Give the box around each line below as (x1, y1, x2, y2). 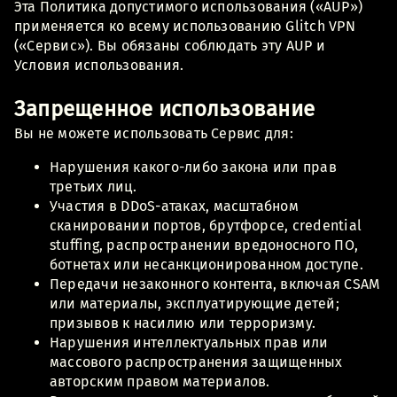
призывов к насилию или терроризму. (50, 314, 316, 331)
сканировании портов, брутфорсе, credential (50, 216, 362, 234)
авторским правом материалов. (50, 372, 270, 390)
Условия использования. (14, 56, 184, 74)
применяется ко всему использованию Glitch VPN (14, 17, 355, 35)
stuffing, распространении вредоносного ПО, (50, 236, 359, 253)
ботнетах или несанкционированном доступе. (50, 255, 363, 273)
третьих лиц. (50, 177, 136, 195)
